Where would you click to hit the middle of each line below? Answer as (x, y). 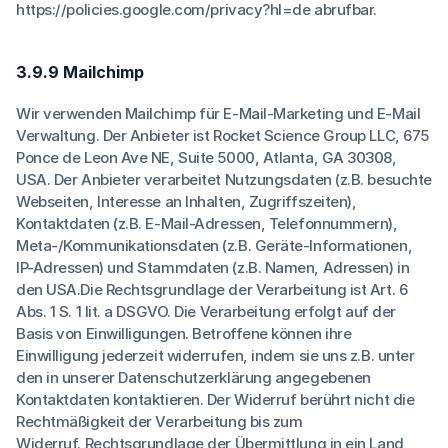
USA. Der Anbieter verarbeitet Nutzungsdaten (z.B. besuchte (224, 179)
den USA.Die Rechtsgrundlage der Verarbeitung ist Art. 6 (212, 289)
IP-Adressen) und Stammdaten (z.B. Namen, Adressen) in (213, 267)
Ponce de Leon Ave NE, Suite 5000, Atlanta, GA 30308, (206, 157)
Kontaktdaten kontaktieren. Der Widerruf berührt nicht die (215, 399)
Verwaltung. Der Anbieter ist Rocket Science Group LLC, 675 (222, 135)
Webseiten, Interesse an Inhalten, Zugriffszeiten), (186, 201)
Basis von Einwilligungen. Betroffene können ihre (184, 333)
